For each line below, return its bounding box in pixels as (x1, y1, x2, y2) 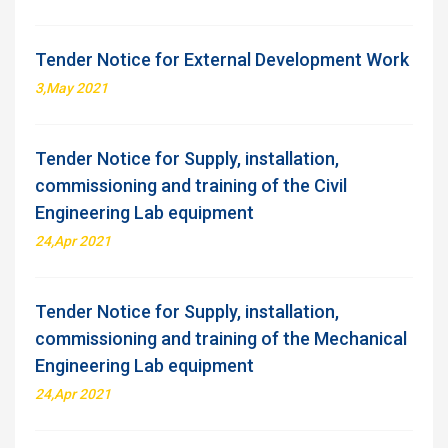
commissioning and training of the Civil (35, 175, 347, 196)
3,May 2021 (35, 80, 108, 96)
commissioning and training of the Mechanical (35, 328, 407, 349)
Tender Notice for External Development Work (35, 49, 409, 70)
